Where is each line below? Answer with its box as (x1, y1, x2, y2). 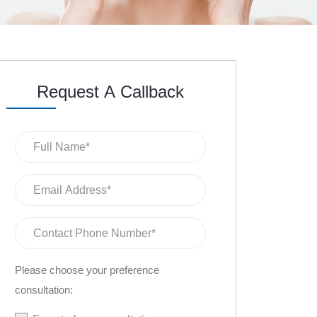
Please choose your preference (15, 264, 159, 276)
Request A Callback (37, 82, 184, 101)
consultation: (15, 284, 73, 296)
